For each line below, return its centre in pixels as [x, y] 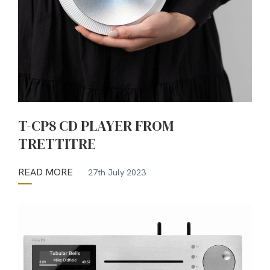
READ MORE [46, 172]
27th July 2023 [117, 172]
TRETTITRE [58, 144]
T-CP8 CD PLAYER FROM [96, 126]
